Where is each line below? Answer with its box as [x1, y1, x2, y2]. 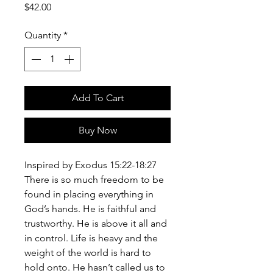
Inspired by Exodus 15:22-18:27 [24, 158, 157, 171]
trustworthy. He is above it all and [24, 217, 167, 229]
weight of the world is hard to [24, 246, 151, 258]
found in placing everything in [24, 188, 154, 200]
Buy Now [78, 124, 117, 136]
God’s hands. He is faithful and [24, 202, 156, 214]
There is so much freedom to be [24, 173, 164, 185]
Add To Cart [71, 91, 124, 104]
